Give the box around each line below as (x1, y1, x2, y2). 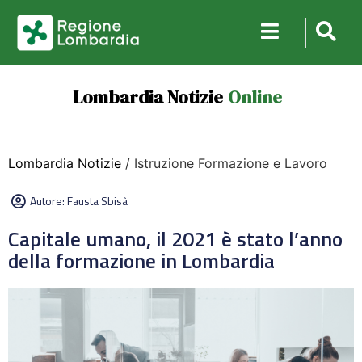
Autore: (30, 192, 67, 209)
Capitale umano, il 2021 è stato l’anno (8, 224, 343, 255)
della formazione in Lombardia (8, 246, 275, 276)
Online (227, 85, 282, 109)
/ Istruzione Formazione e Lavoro (121, 155, 327, 171)
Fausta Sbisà (67, 192, 128, 209)
